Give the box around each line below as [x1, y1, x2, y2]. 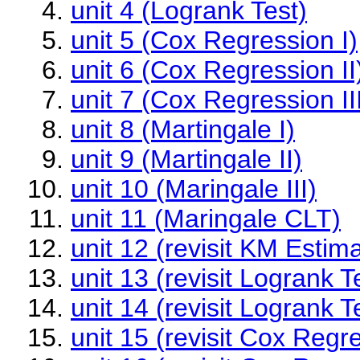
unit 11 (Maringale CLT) [71, 204, 341, 233]
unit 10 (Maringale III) [71, 174, 317, 203]
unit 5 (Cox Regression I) [71, 26, 358, 55]
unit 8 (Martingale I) [71, 115, 295, 144]
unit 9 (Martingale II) [71, 145, 302, 174]
